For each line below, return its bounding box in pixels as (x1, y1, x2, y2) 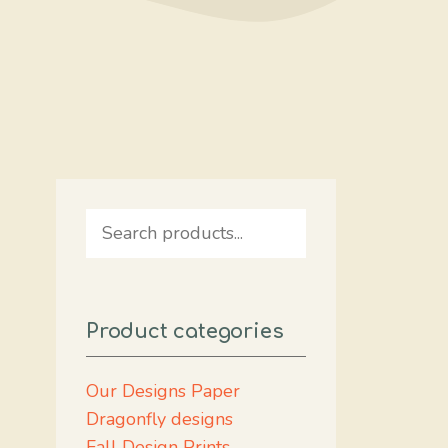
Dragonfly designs (86, 407, 233, 431)
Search (85, 210, 140, 234)
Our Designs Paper (86, 379, 240, 403)
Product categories (86, 320, 284, 343)
